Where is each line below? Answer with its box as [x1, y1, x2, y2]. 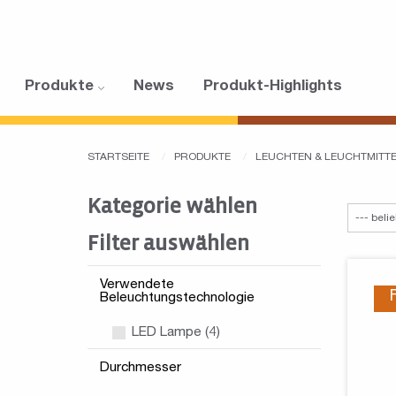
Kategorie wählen [88, 194, 257, 218]
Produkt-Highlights [203, 80, 342, 95]
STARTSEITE [88, 152, 152, 164]
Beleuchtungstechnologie [100, 292, 255, 306]
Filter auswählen [88, 232, 249, 255]
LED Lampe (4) [128, 325, 220, 339]
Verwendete [100, 278, 174, 293]
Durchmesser [100, 361, 181, 375]
